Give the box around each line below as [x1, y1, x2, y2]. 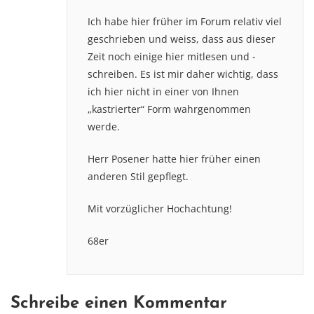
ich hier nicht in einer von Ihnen [88, 84, 239, 98]
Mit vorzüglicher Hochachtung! [88, 201, 232, 215]
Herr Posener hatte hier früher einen [88, 151, 261, 165]
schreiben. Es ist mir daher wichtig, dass [88, 67, 278, 81]
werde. [88, 119, 120, 133]
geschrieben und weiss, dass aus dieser [88, 32, 275, 46]
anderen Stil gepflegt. [88, 169, 189, 183]
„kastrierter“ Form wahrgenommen [88, 102, 251, 116]
